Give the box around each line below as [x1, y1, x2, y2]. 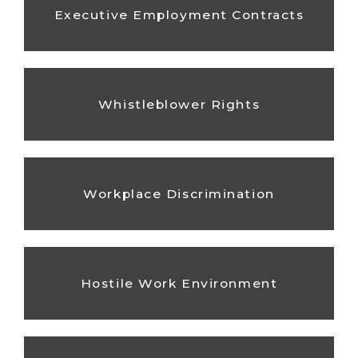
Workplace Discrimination [83, 185, 275, 201]
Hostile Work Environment [80, 275, 278, 291]
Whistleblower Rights [97, 96, 261, 112]
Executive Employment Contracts [54, 6, 304, 22]
